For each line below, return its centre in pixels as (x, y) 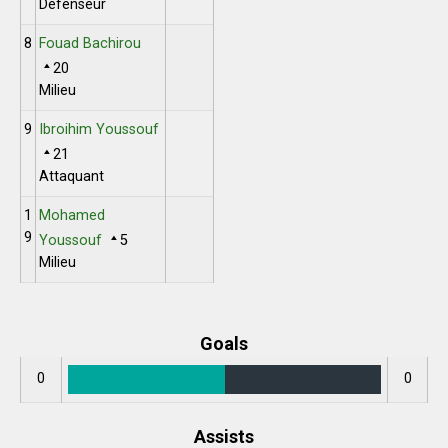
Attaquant (71, 176)
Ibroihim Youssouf (98, 129)
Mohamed (71, 215)
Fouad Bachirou (89, 43)
